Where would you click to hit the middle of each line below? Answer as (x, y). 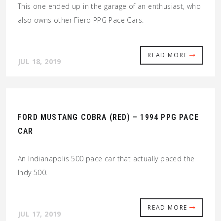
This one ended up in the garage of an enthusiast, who (110, 6)
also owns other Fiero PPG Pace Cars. (81, 20)
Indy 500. (33, 173)
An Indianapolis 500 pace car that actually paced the (106, 159)
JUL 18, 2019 (39, 62)
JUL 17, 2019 (39, 214)
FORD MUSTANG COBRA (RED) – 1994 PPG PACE (109, 117)
